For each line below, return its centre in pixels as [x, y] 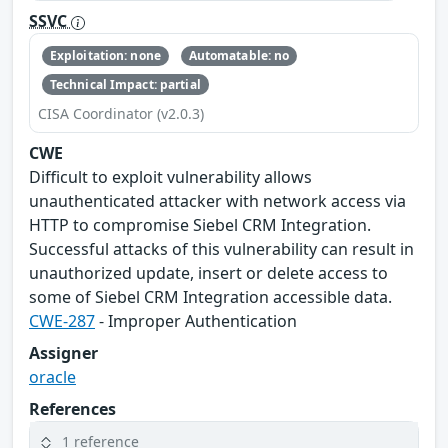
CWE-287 [62, 320]
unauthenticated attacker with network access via [217, 200]
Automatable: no [239, 56]
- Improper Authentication [196, 320]
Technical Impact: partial [125, 84]
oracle [52, 376]
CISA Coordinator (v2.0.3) [121, 113]
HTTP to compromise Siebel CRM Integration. [200, 224]
